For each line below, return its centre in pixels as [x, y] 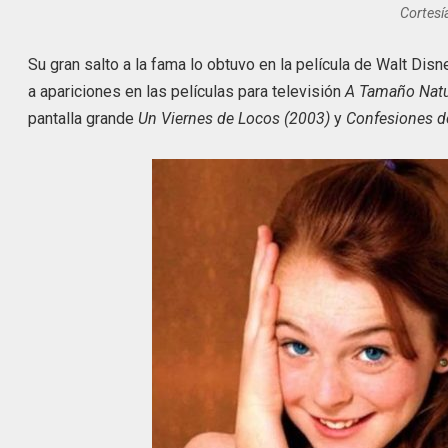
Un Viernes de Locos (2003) [232, 119]
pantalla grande [81, 119]
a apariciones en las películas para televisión [187, 92]
